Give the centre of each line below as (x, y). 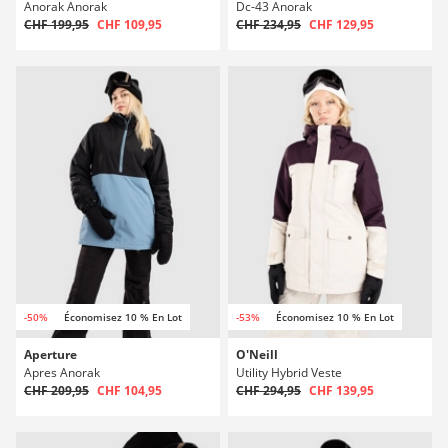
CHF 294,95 (268, 390)
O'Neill (257, 354)
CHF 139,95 (341, 390)
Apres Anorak (62, 372)
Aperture (50, 354)
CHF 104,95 (129, 390)
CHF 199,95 (56, 24)
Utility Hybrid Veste (289, 372)
